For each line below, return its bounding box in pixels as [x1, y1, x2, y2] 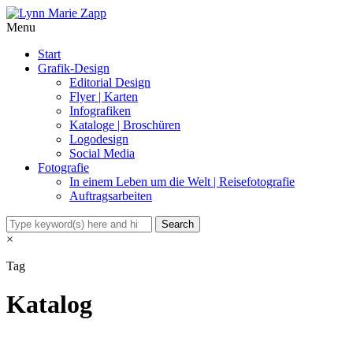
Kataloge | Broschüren [69, 118, 180, 132]
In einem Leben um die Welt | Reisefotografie [69, 175, 295, 188]
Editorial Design [69, 76, 150, 89]
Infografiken [69, 104, 131, 117]
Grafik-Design [38, 61, 110, 75]
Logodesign [69, 132, 128, 146]
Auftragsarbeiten [69, 189, 152, 203]
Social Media [69, 147, 135, 160]
